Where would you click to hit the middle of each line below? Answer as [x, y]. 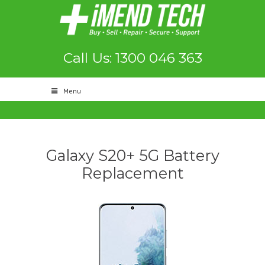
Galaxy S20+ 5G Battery [132, 155]
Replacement [132, 173]
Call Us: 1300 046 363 [132, 58]
